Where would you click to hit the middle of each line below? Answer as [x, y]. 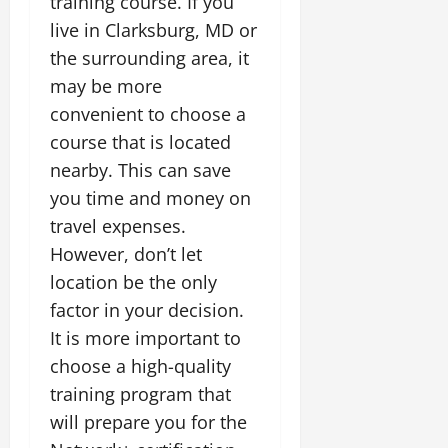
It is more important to [145, 337]
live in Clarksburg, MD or [153, 29]
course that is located [140, 141]
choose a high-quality [140, 365]
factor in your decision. [147, 309]
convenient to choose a [148, 113]
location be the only [133, 281]
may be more [106, 85]
